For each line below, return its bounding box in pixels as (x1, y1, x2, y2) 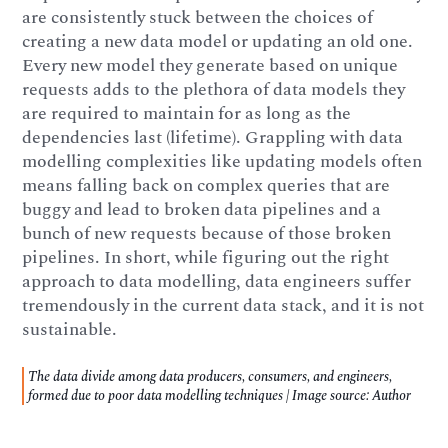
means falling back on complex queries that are (22, 171, 391, 199)
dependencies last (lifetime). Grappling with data (22, 123, 404, 151)
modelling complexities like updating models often (22, 147, 423, 175)
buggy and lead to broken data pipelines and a (22, 195, 382, 223)
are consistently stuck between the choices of (22, 3, 374, 31)
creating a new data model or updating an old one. (22, 27, 414, 55)
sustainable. (22, 315, 118, 343)
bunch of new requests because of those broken (22, 219, 392, 247)
